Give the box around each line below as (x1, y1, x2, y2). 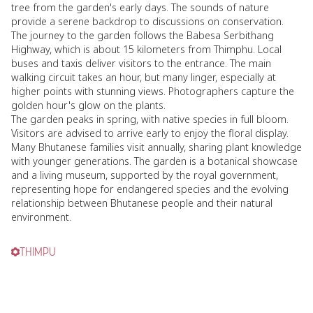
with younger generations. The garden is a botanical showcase (11, 154, 298, 168)
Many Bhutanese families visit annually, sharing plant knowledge (11, 140, 302, 154)
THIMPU (20, 247, 56, 259)
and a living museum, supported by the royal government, (11, 168, 278, 182)
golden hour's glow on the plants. (11, 99, 166, 112)
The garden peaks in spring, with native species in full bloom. (11, 112, 289, 126)
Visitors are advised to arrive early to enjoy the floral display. (11, 126, 289, 140)
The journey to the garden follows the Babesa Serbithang (11, 29, 274, 42)
